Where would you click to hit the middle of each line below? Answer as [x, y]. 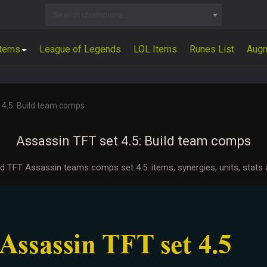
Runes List [212, 49]
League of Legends [80, 49]
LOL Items [155, 49]
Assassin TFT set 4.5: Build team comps [133, 141]
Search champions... [91, 15]
